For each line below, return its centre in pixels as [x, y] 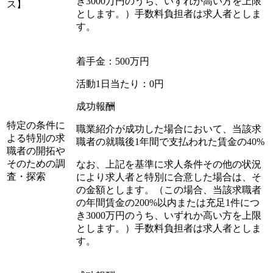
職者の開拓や [36, 151]
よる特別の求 [36, 138]
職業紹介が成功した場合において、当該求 [169, 129]
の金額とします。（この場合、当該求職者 [169, 190]
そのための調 [36, 163]
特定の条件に [36, 125]
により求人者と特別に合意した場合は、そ [169, 177]
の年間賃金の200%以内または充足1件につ [168, 202]
